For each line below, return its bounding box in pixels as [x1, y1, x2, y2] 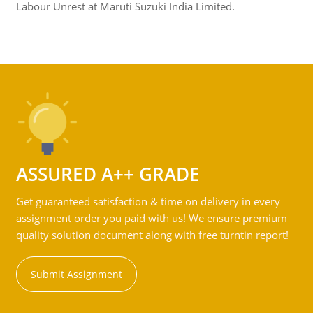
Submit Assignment [30, 268, 122, 281]
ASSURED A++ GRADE [15, 161, 200, 187]
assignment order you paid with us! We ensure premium [15, 211, 287, 225]
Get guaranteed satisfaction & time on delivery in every [15, 194, 280, 208]
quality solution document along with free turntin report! [15, 228, 289, 242]
